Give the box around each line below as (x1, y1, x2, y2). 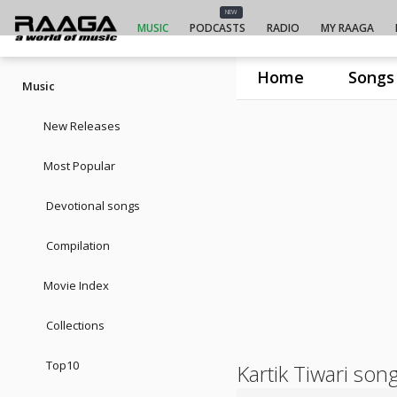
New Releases (43, 118, 121, 134)
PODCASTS (189, 20, 245, 35)
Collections (43, 317, 105, 333)
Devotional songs (43, 198, 140, 214)
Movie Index (43, 277, 109, 293)
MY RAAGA (320, 20, 374, 35)
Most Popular (43, 158, 115, 174)
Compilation (43, 237, 110, 253)
